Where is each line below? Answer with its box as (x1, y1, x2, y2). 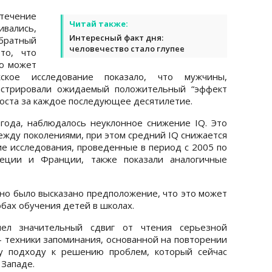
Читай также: (69, 18, 128, 29)
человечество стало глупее (69, 42, 185, 54)
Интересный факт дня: (69, 32, 163, 43)
